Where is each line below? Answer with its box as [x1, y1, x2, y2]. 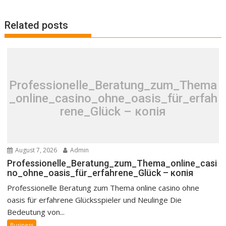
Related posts [5, 19, 69, 32]
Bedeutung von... [7, 207, 65, 217]
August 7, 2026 [14, 146, 58, 155]
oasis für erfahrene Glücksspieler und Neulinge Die [7, 195, 182, 205]
